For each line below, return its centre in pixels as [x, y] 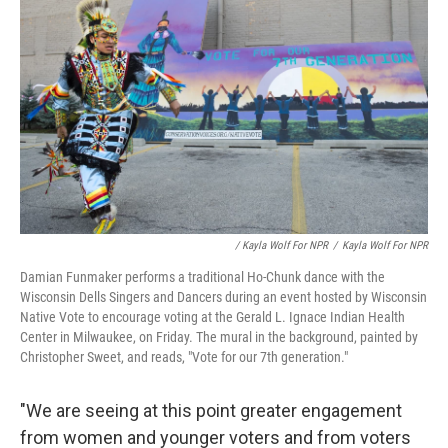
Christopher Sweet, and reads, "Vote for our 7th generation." [184, 357]
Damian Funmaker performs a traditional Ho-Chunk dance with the [202, 277]
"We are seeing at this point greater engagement [211, 411]
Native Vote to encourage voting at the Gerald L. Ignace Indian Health [212, 317]
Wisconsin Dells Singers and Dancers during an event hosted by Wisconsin [223, 297]
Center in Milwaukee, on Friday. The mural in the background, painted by [219, 337]
